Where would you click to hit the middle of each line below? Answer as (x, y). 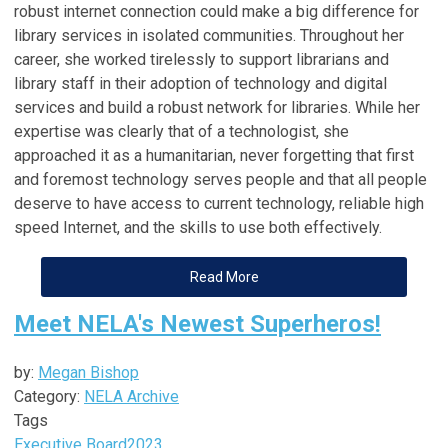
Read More (224, 276)
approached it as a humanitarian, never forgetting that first (214, 155)
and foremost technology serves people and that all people (220, 179)
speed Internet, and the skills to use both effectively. (198, 227)
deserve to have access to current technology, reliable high (219, 203)
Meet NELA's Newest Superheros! (197, 323)
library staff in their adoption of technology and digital (200, 83)
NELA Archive (131, 396)
